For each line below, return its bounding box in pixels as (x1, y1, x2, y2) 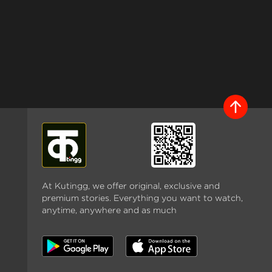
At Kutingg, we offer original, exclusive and (41, 180, 220, 190)
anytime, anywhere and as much (41, 205, 177, 214)
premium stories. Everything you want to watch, (41, 192, 243, 202)
